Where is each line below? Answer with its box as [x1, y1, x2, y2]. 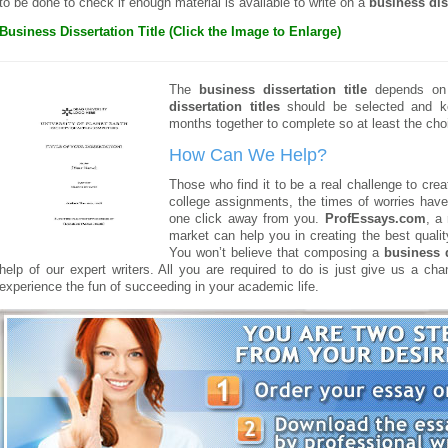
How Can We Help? [169, 144, 327, 165]
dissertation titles [169, 100, 280, 115]
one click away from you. [169, 212, 325, 227]
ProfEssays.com [324, 212, 426, 227]
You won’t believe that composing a [169, 246, 379, 261]
